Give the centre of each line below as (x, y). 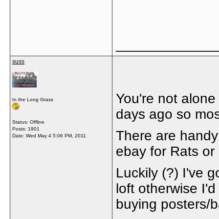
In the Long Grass (33, 99)
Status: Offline (28, 122)
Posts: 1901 (26, 129)
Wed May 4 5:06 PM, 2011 (56, 136)
